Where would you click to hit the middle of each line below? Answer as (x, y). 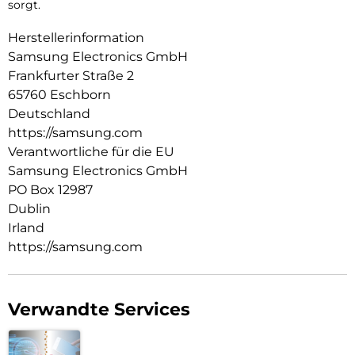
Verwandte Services (99, 310)
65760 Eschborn (59, 95)
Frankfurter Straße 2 (71, 76)
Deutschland (49, 114)
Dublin (29, 209)
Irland (26, 228)
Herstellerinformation (76, 38)
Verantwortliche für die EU (91, 152)
